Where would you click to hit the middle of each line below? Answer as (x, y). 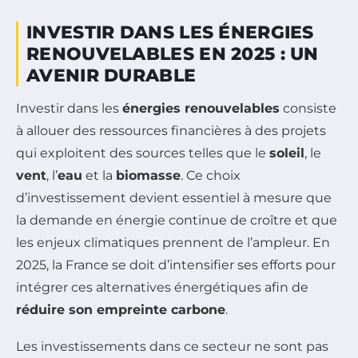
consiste (308, 108)
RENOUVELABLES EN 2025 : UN (173, 54)
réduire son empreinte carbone (121, 309)
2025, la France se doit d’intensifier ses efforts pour (176, 265)
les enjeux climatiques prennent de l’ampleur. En (173, 242)
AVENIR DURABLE (111, 75)
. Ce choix (211, 175)
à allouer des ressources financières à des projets (171, 130)
